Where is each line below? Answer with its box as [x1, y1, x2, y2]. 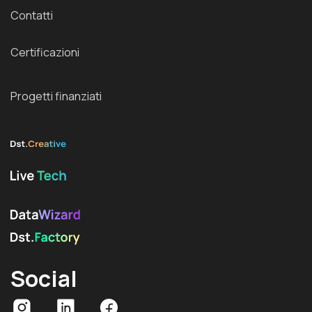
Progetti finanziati [10, 88, 102, 104]
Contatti [10, 8, 53, 23]
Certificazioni [10, 45, 79, 60]
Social [10, 263, 77, 295]
